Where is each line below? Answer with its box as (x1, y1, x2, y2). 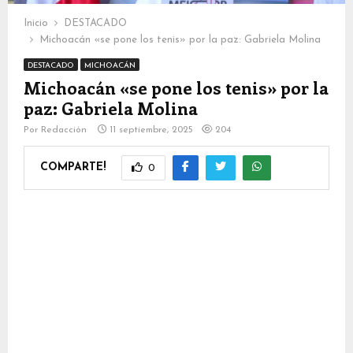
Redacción (41, 125, 90, 136)
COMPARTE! (40, 161, 106, 173)
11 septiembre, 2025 (110, 125, 193, 136)
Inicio (24, 18, 48, 29)
